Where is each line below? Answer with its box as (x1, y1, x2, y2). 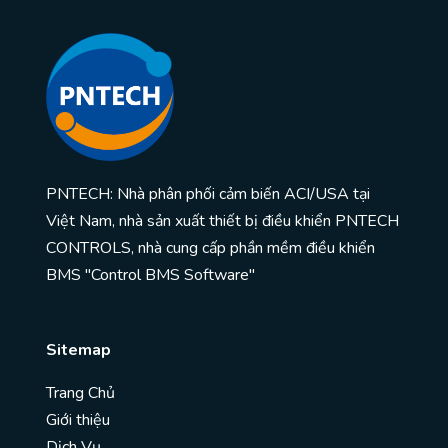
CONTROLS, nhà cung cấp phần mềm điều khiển (46, 237, 375, 260)
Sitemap (46, 339, 111, 362)
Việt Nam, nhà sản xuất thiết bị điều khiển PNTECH (46, 210, 399, 233)
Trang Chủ (46, 382, 115, 405)
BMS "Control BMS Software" (46, 264, 255, 287)
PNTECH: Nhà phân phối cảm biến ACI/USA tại (46, 183, 370, 206)
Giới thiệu (46, 409, 110, 432)
